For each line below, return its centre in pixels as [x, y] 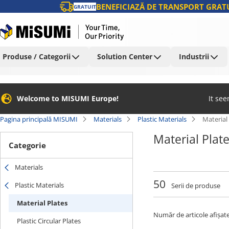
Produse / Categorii [37, 56]
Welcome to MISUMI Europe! [68, 98]
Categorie [27, 145]
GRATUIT [85, 6]
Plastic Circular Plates [49, 221]
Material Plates [42, 203]
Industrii [194, 56]
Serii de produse [195, 186]
